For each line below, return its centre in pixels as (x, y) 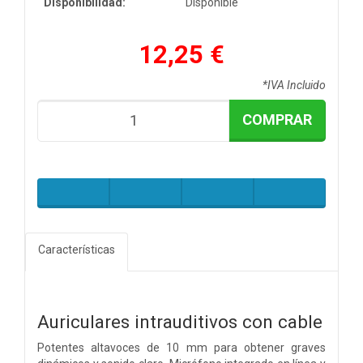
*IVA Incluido (294, 85)
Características (77, 249)
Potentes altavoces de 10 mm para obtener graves (181, 347)
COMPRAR (277, 119)
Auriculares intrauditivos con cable (180, 321)
